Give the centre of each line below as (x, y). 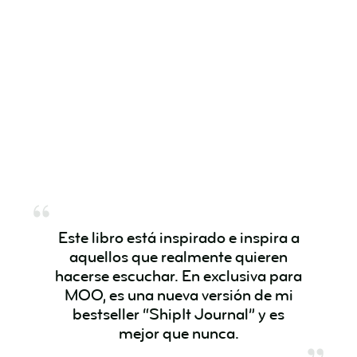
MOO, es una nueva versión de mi (178, 295)
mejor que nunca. (178, 333)
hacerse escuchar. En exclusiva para (178, 276)
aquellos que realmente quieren (178, 257)
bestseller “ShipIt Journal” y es (178, 314)
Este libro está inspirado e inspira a (178, 237)
